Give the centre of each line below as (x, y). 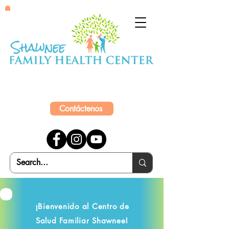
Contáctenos (81, 109)
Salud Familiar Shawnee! (82, 221)
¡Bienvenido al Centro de (82, 206)
